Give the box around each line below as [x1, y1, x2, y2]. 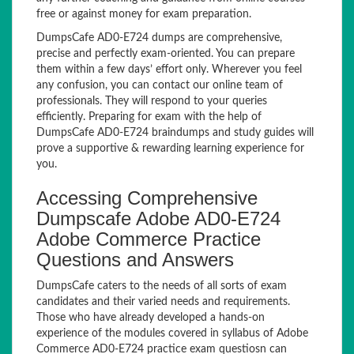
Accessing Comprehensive [36, 187, 258, 209]
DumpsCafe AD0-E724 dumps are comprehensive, [36, 32, 282, 43]
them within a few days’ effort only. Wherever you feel [36, 64, 302, 75]
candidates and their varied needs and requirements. [36, 296, 290, 307]
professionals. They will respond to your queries [36, 96, 267, 107]
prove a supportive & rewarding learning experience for [36, 143, 304, 154]
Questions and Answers [36, 249, 234, 270]
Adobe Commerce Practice [36, 228, 261, 250]
